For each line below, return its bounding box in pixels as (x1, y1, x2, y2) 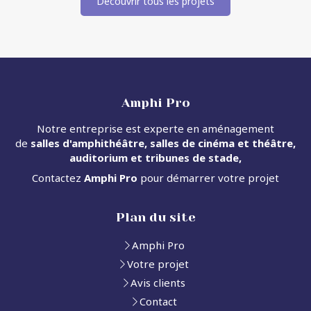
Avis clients (131, 275, 185, 289)
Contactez (32, 170, 84, 185)
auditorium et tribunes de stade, (69, 150, 242, 165)
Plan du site (115, 210, 196, 224)
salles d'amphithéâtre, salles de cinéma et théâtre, (28, 135, 296, 150)
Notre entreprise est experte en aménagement (37, 121, 274, 135)
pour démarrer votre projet (137, 170, 279, 185)
